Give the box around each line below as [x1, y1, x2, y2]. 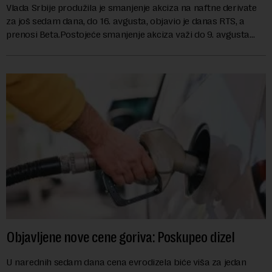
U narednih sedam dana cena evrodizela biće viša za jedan [6, 256, 246, 268]
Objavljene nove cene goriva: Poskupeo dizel [6, 229, 234, 246]
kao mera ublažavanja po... [6, 42, 116, 54]
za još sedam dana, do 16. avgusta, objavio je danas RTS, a [6, 15, 245, 27]
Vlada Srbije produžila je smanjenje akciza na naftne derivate [6, 2, 257, 14]
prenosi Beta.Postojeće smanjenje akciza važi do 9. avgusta [6, 29, 250, 41]
